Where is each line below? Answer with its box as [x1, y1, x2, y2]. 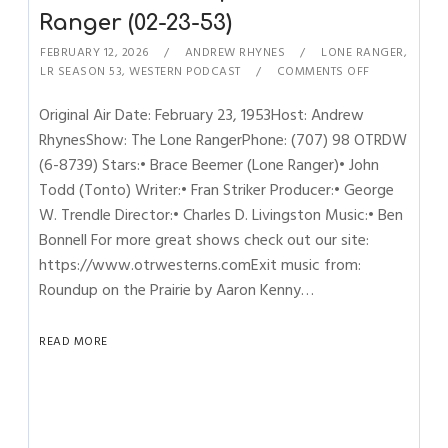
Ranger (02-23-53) [39, 11, 233, 35]
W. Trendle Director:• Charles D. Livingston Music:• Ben [39, 202, 404, 228]
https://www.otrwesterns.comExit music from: [39, 252, 362, 278]
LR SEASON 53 [40, 62, 123, 81]
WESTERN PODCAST [129, 62, 241, 81]
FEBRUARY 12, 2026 [40, 43, 149, 62]
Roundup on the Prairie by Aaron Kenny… [39, 277, 315, 303]
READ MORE [39, 332, 108, 351]
